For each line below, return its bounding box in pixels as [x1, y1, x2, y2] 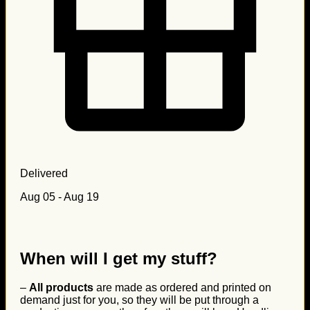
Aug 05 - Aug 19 [20, 190, 99, 203]
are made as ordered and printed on [93, 282, 271, 294]
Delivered [20, 167, 68, 179]
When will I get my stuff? [20, 248, 217, 268]
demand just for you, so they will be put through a [20, 294, 259, 307]
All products [29, 282, 93, 294]
